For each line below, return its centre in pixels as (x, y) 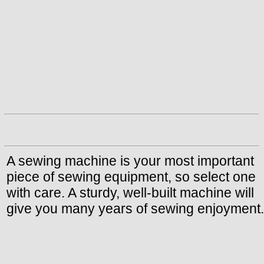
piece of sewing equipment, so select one (131, 176)
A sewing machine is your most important (130, 161)
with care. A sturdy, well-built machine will (130, 192)
